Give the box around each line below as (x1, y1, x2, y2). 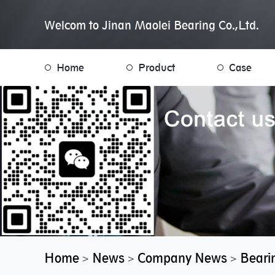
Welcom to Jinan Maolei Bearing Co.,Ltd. (44, 18, 259, 32)
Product (138, 61, 175, 74)
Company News (137, 250, 227, 266)
